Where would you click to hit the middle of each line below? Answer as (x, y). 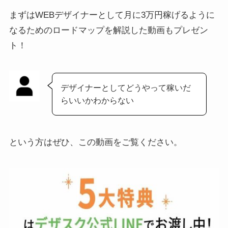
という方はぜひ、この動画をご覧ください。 (95, 142)
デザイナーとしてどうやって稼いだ (126, 88)
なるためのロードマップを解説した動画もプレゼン (108, 31)
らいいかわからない (97, 101)
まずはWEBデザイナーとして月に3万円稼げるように (112, 15)
